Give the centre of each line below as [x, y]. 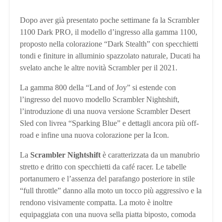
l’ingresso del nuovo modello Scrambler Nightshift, [100, 99]
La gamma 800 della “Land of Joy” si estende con [98, 87]
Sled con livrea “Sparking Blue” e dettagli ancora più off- [109, 123]
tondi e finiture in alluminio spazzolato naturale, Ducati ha [110, 55]
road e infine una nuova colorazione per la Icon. [94, 135]
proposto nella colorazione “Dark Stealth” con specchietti [109, 44]
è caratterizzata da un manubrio [150, 155]
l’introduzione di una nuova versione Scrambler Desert [105, 111]
